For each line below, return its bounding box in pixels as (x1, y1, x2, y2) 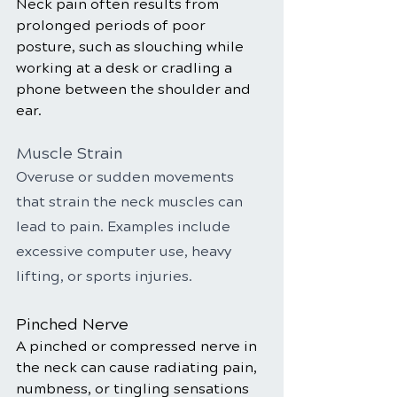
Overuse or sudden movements (16, 168, 237, 185)
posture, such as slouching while (16, 38, 247, 55)
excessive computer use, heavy (16, 243, 235, 260)
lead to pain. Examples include (16, 218, 234, 235)
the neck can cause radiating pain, (16, 359, 261, 376)
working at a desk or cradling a (16, 59, 236, 76)
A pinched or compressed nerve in (16, 338, 261, 354)
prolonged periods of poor (16, 17, 209, 34)
